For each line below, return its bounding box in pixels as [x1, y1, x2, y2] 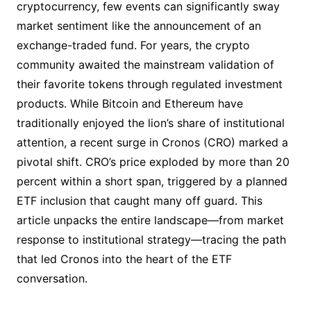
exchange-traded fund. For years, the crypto [16, 38, 250, 52]
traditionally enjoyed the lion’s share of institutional [16, 116, 285, 130]
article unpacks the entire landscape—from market [16, 213, 284, 227]
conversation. [16, 271, 87, 285]
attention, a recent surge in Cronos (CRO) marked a [16, 135, 288, 149]
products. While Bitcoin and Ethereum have [16, 96, 243, 110]
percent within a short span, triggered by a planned [16, 174, 287, 188]
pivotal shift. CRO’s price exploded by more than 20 [16, 155, 289, 169]
